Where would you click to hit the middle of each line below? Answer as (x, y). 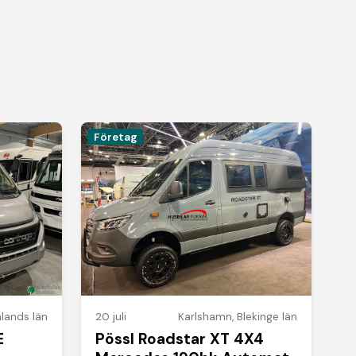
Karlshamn (205, 316)
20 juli (111, 316)
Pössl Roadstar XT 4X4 (180, 339)
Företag (115, 137)
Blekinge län (267, 316)
